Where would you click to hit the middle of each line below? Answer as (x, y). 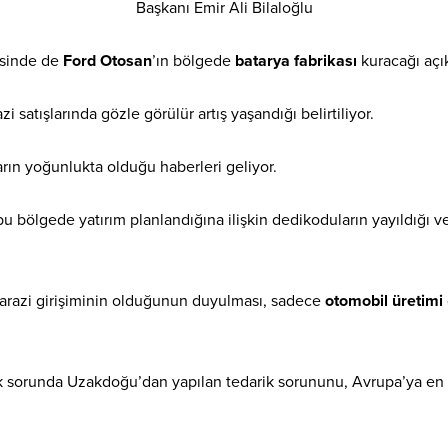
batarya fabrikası (296, 61)
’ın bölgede (193, 61)
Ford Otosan (107, 61)
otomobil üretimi (384, 301)
